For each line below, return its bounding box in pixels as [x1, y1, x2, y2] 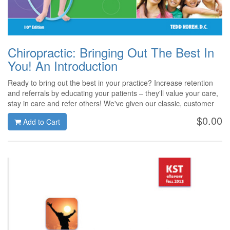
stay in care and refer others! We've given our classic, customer [8, 98, 214, 108]
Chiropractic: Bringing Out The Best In [8, 43, 214, 61]
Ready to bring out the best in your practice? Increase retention [8, 77, 213, 88]
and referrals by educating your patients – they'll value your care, [8, 87, 218, 98]
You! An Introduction [8, 56, 118, 74]
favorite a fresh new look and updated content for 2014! [8, 108, 188, 119]
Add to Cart [21, 116, 60, 127]
